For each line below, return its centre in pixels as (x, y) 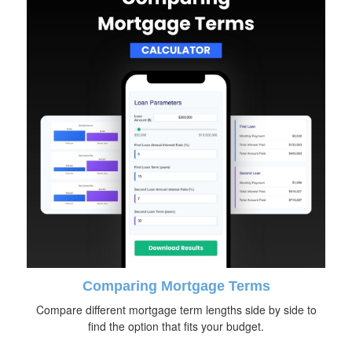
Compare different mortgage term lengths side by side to (176, 310)
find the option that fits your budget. (176, 326)
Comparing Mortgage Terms (176, 286)
